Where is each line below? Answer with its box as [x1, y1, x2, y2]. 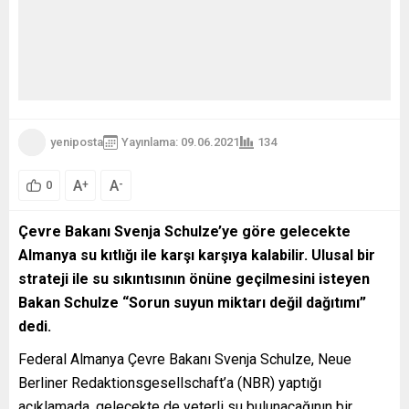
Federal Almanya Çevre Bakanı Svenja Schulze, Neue [18, 350, 351, 368]
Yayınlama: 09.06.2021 [121, 135, 239, 150]
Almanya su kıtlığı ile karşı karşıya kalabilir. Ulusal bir [18, 246, 375, 264]
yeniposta [50, 135, 103, 150]
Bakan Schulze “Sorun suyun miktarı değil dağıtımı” [18, 293, 366, 311]
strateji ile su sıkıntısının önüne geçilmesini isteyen [18, 269, 370, 288]
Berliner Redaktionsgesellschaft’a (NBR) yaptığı [18, 373, 321, 392]
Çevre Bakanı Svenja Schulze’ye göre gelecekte [18, 222, 351, 240]
